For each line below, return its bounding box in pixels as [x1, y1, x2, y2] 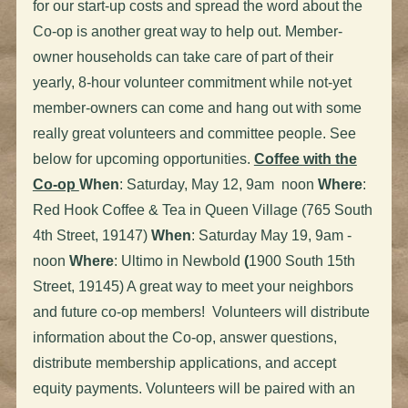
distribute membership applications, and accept [32, 354, 336, 371]
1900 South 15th [248, 252, 355, 269]
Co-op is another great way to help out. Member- [32, 23, 342, 39]
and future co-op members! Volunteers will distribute [32, 303, 370, 320]
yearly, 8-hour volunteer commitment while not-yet [32, 74, 352, 90]
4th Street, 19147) [32, 227, 151, 243]
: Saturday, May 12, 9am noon [118, 176, 318, 192]
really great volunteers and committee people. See [32, 125, 356, 141]
